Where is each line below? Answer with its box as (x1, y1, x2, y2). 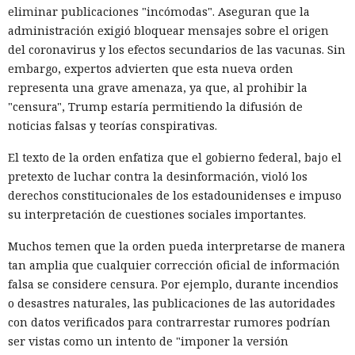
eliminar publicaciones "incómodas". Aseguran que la (8, 4, 310, 20)
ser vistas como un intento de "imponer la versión (8, 334, 288, 349)
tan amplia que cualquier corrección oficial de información (8, 258, 340, 273)
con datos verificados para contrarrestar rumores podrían (8, 315, 330, 330)
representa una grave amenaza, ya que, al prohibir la (8, 80, 307, 96)
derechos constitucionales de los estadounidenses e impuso (8, 188, 342, 204)
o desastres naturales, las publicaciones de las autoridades (8, 296, 335, 311)
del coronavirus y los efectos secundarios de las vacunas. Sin (8, 42, 345, 58)
